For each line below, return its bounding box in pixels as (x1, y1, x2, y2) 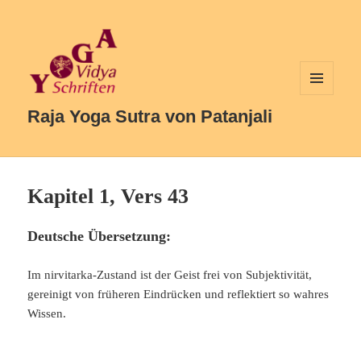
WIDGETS (300, 116, 345, 128)
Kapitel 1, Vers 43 (27, 185, 189, 209)
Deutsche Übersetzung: (27, 228, 172, 245)
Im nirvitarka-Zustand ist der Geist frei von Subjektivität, (27, 268, 313, 282)
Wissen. (27, 307, 67, 321)
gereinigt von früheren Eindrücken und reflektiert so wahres (27, 288, 330, 301)
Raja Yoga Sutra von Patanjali (27, 106, 273, 127)
